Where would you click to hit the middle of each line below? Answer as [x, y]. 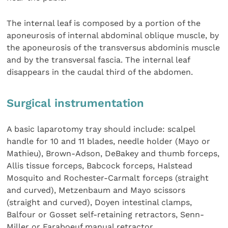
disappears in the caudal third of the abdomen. [100, 72]
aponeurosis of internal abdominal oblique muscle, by [113, 36]
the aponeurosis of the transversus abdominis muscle [113, 48]
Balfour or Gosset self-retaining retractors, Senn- [106, 215]
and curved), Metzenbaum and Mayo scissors [96, 190]
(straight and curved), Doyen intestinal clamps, [99, 203]
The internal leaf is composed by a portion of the [104, 23]
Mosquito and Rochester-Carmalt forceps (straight [108, 178]
